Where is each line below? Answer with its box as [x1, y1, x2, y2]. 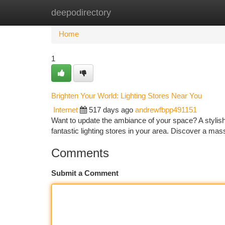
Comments [51, 146, 109, 160]
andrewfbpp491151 [135, 106, 197, 114]
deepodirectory [51, 8, 111, 18]
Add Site [173, 9, 201, 17]
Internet [53, 106, 78, 114]
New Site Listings [101, 9, 158, 17]
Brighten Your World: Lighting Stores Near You [51, 91, 202, 100]
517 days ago [89, 106, 133, 114]
